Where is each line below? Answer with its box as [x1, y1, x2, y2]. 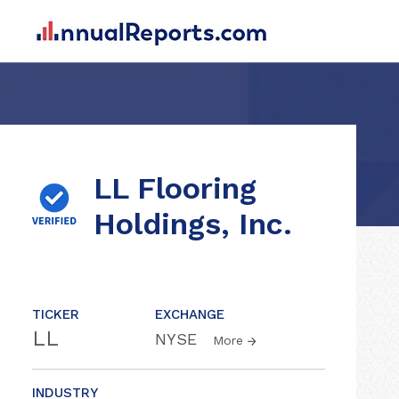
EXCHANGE [155, 306, 224, 322]
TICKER [32, 306, 79, 322]
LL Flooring [94, 170, 256, 206]
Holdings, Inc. [94, 206, 292, 241]
